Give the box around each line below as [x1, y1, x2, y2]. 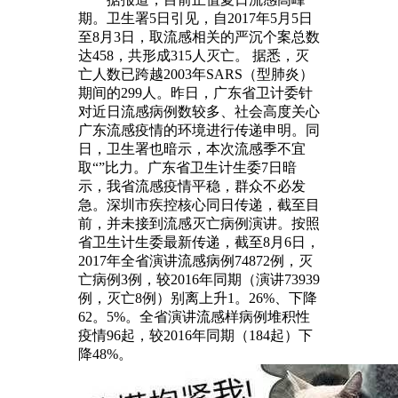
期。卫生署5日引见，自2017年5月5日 [78, 10, 313, 26]
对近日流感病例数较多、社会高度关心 [78, 103, 320, 119]
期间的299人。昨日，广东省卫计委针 [78, 84, 313, 100]
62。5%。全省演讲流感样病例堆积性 [78, 308, 310, 324]
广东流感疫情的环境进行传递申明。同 [78, 122, 320, 138]
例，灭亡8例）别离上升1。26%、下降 [78, 290, 317, 306]
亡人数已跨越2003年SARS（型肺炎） [78, 66, 314, 82]
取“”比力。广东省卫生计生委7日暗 [78, 159, 297, 175]
